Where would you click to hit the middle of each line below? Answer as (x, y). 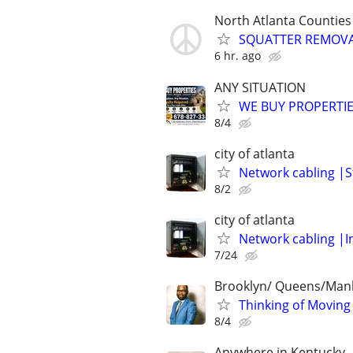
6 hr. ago (238, 56)
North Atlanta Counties (283, 21)
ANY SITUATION (260, 87)
